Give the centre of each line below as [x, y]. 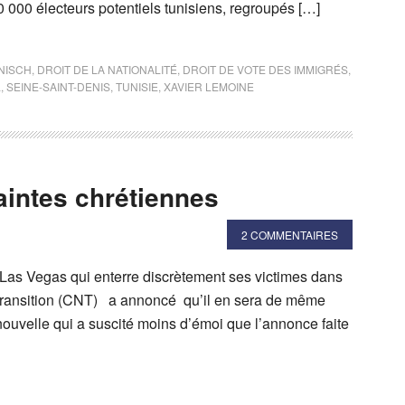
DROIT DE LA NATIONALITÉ [107, 69]
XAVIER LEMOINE [209, 86]
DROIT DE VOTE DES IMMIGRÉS [265, 69]
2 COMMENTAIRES [290, 234]
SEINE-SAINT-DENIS [58, 86]
